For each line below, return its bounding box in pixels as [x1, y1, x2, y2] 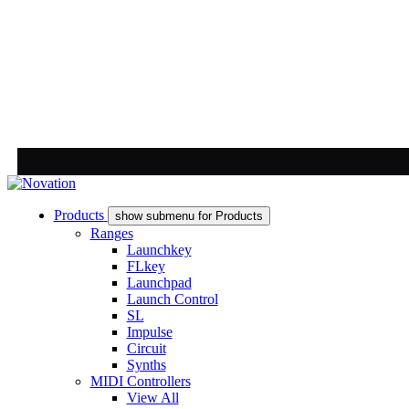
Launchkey [126, 242, 192, 257]
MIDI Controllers [89, 373, 191, 389]
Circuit [126, 341, 166, 356]
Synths [126, 357, 166, 372]
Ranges [89, 225, 133, 241]
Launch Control [126, 291, 218, 307]
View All [126, 390, 179, 405]
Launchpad [126, 275, 192, 290]
